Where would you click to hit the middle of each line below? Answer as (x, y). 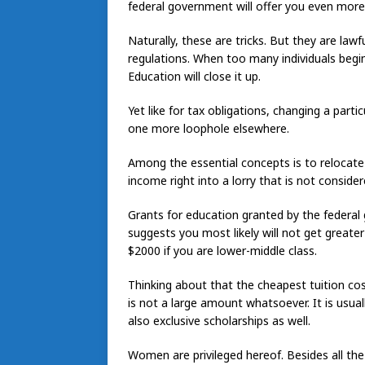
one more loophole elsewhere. (209, 128)
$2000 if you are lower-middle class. (222, 250)
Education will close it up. (194, 76)
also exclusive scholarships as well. (219, 320)
